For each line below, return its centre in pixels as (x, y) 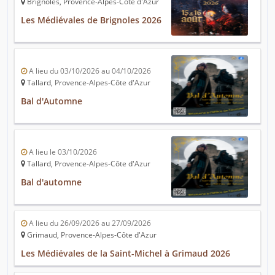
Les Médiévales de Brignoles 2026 (91, 20)
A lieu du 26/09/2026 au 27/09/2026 (89, 223)
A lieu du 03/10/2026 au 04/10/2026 (89, 71)
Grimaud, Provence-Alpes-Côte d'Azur (91, 235)
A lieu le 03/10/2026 (62, 152)
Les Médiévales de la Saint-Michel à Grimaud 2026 (126, 254)
